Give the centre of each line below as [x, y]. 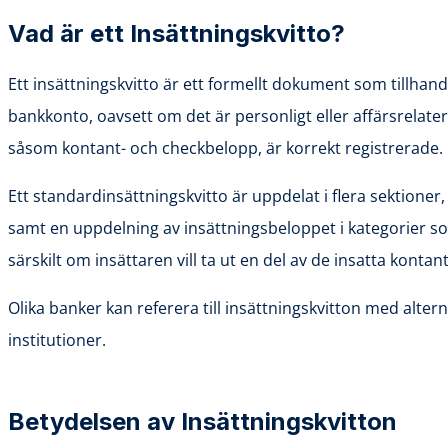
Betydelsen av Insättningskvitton [202, 421]
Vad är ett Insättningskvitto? [176, 33]
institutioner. [57, 339]
